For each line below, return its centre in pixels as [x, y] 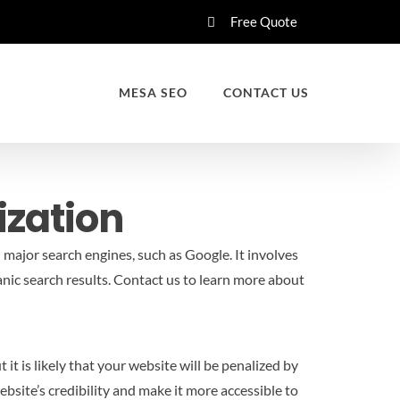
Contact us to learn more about [208, 279]
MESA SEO [153, 92]
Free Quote [264, 21]
